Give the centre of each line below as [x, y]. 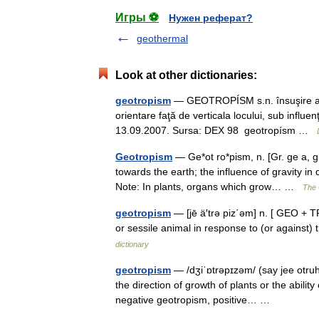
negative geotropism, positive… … [195, 300]
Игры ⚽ [137, 17]
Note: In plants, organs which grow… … [209, 187]
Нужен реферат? [211, 18]
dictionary [132, 244]
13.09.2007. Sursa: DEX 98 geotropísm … [216, 130]
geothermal [162, 38]
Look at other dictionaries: [186, 75]
